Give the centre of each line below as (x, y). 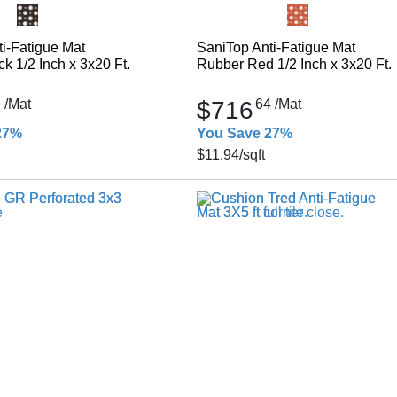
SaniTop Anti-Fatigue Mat (276, 47)
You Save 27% (244, 133)
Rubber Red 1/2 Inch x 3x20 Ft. (294, 64)
